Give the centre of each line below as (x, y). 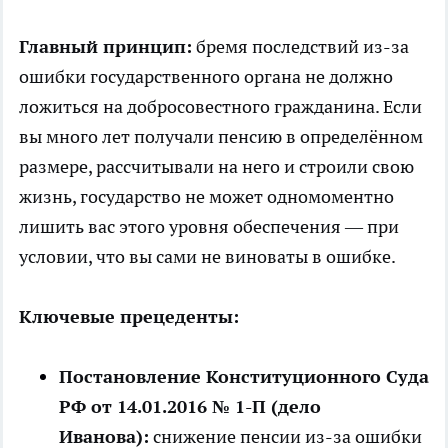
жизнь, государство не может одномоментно (206, 196)
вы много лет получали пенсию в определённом (221, 136)
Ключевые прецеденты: (129, 316)
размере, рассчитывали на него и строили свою (216, 166)
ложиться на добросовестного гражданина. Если (220, 106)
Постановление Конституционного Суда (244, 376)
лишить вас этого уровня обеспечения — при (209, 226)
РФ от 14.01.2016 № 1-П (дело (190, 406)
